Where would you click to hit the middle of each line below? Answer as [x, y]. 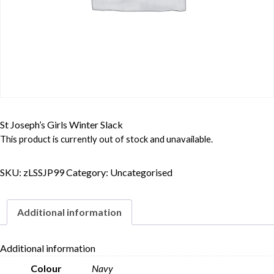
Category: [88, 172]
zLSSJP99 [44, 172]
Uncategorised [141, 172]
